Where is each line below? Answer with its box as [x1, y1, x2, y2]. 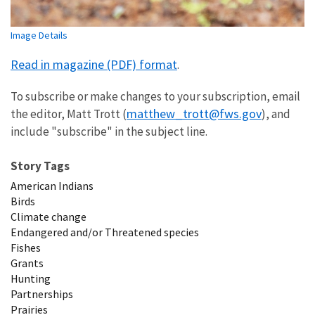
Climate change [11, 209, 86, 224]
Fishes [11, 240, 41, 255]
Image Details [11, 28, 67, 41]
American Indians [11, 178, 94, 193]
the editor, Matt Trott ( [11, 105, 127, 122]
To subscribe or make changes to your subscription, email [11, 88, 300, 104]
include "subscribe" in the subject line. [11, 123, 210, 139]
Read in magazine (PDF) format [11, 56, 177, 72]
